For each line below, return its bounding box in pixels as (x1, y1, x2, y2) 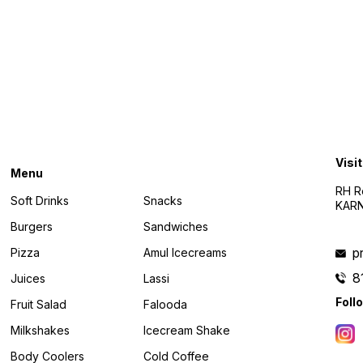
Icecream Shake (143, 323, 230, 338)
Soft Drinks (11, 194, 70, 208)
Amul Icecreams (143, 246, 227, 260)
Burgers (11, 220, 53, 234)
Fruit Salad (11, 297, 67, 312)
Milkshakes (11, 323, 70, 338)
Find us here (127, 17, 236, 41)
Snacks (143, 194, 182, 208)
